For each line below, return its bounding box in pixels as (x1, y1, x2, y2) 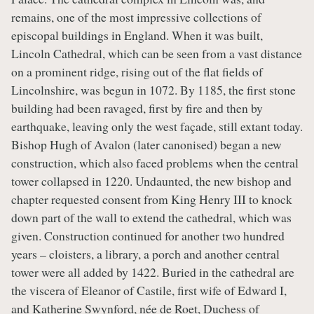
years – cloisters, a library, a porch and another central (11, 245, 280, 262)
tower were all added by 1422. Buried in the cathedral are (11, 263, 294, 280)
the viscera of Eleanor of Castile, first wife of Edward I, (11, 281, 287, 299)
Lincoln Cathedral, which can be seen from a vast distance (11, 44, 302, 62)
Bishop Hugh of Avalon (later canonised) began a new (11, 135, 282, 153)
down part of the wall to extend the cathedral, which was (11, 208, 292, 226)
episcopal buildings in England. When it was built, (11, 26, 263, 43)
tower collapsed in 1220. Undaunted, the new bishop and (11, 172, 292, 189)
